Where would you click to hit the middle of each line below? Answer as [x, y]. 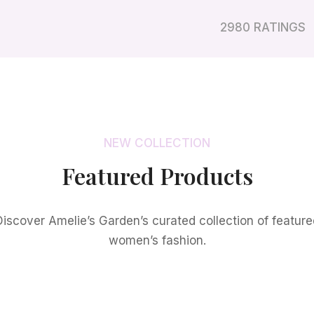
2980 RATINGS [263, 27]
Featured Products [157, 175]
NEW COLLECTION [157, 143]
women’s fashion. [157, 240]
